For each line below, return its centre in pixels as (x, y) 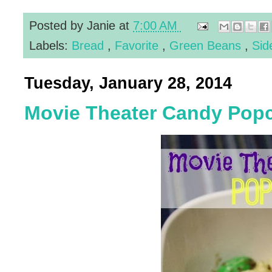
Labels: (50, 45)
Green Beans (207, 45)
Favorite (138, 45)
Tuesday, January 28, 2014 (128, 83)
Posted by (58, 25)
